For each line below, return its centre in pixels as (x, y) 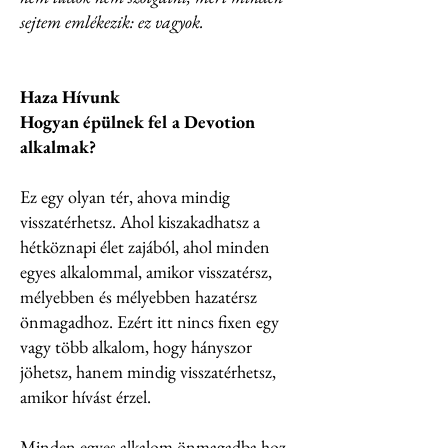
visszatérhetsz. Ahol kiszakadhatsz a (140, 221)
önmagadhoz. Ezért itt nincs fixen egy (149, 321)
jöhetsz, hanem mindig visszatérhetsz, (148, 371)
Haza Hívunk (70, 96)
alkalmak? (58, 146)
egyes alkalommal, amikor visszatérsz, (146, 271)
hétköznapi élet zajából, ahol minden (145, 246)
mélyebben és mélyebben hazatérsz (138, 296)
